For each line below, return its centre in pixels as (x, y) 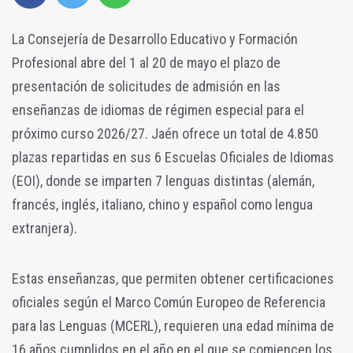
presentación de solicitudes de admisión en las (146, 87)
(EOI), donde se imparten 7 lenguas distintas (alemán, (163, 181)
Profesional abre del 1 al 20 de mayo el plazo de (146, 63)
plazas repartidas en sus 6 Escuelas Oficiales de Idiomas (173, 158)
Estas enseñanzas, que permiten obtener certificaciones (173, 279)
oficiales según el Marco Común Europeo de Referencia (169, 303)
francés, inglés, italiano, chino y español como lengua (162, 205)
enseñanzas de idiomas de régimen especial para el (158, 110)
